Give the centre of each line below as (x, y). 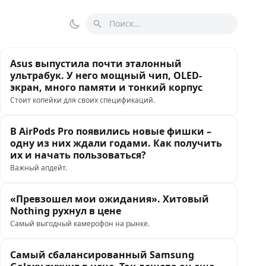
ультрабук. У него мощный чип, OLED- (106, 75)
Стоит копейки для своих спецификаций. (83, 100)
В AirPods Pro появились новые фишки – (111, 131)
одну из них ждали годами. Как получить (116, 143)
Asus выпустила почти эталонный (96, 64)
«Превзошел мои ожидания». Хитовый (110, 199)
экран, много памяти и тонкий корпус (106, 87)
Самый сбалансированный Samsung (102, 255)
